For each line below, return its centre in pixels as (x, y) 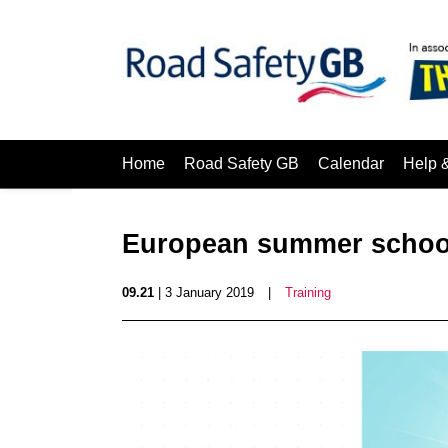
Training (308, 292)
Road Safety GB (241, 163)
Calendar (351, 163)
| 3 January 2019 (204, 292)
